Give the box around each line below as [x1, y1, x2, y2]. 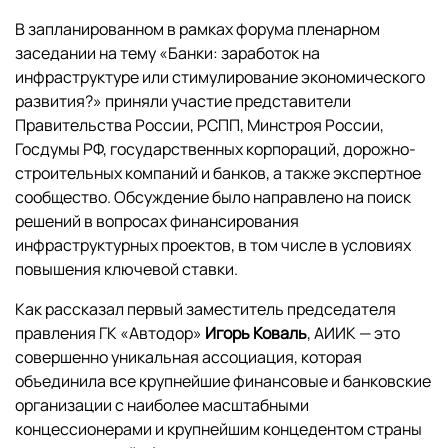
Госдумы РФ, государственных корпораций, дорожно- [15, 138, 416, 161]
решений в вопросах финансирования [15, 210, 299, 233]
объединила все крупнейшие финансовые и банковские [15, 370, 431, 393]
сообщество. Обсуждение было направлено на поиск [15, 186, 411, 209]
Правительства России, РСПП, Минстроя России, [15, 114, 384, 137]
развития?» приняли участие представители [15, 90, 351, 113]
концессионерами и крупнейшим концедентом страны [15, 418, 422, 441]
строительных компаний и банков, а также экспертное [15, 162, 421, 185]
